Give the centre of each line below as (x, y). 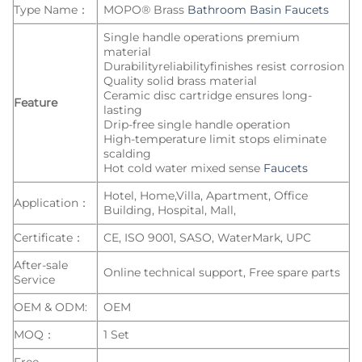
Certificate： (49, 237)
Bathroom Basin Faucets (259, 9)
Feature (36, 102)
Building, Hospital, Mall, (170, 210)
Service (34, 279)
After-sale (41, 265)
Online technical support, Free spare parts (222, 272)
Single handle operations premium (202, 37)
